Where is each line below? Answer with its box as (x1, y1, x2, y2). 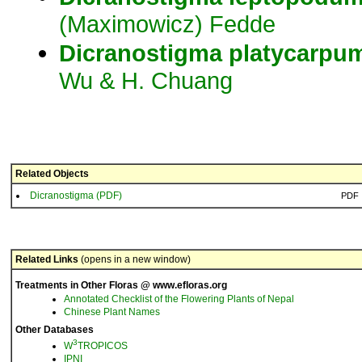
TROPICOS (78, 340, 128, 351)
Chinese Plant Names (64, 306, 160, 318)
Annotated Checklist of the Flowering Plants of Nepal (64, 293, 294, 305)
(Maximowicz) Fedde (59, 11, 276, 37)
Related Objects (15, 168, 89, 179)
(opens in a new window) (78, 254, 191, 265)
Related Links (15, 254, 78, 265)
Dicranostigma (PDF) (30, 190, 122, 201)
